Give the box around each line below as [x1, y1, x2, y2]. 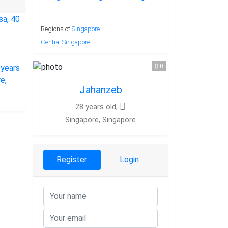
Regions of [41, 24, 72, 33]
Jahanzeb [79, 83, 122, 96]
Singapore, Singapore [65, 115, 136, 124]
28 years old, [75, 102, 120, 111]
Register [56, 154, 88, 164]
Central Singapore [41, 38, 90, 46]
